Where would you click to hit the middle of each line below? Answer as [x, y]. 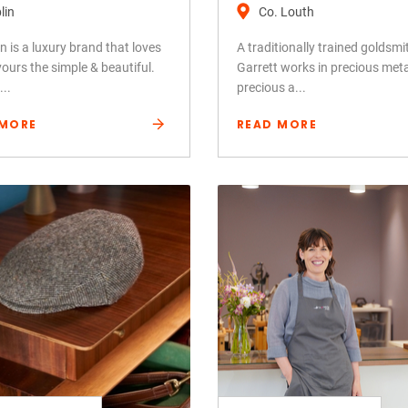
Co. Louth [286, 11]
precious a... [271, 87]
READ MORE [277, 124]
